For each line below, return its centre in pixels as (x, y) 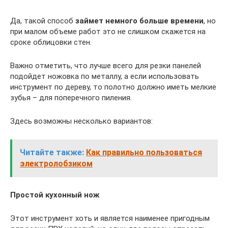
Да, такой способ (43, 21)
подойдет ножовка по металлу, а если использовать (105, 77)
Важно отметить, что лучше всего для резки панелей (106, 66)
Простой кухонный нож (55, 195)
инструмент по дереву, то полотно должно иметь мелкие (113, 87)
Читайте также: (52, 153)
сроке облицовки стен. (51, 42)
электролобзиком (56, 164)
